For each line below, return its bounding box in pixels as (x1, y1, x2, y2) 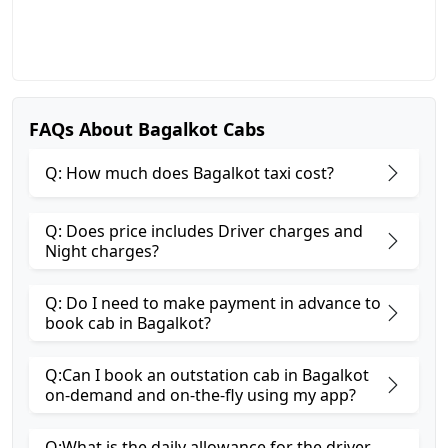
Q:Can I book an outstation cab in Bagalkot (45, 364, 369, 386)
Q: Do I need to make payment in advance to (45, 292, 381, 314)
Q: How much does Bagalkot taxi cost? (45, 162, 334, 184)
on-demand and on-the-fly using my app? (45, 384, 356, 406)
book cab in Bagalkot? (45, 312, 211, 334)
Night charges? (45, 240, 159, 262)
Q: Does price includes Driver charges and (45, 220, 363, 242)
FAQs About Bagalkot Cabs (29, 117, 265, 141)
